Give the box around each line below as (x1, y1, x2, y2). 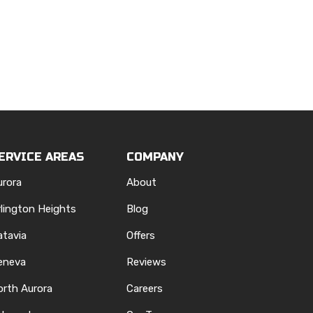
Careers (126, 282, 163, 295)
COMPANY (126, 150, 184, 163)
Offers (126, 228, 155, 242)
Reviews (126, 255, 166, 268)
